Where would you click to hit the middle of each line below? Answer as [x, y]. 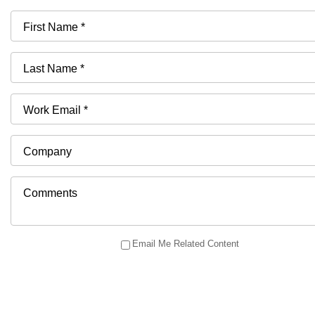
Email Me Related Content [185, 243]
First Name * [54, 27]
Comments [50, 193]
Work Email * [55, 110]
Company [47, 151]
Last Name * [53, 68]
